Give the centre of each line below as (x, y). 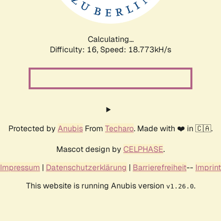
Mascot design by (90, 149)
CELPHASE (143, 149)
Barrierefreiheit (160, 167)
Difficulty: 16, (75, 49)
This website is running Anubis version (96, 185)
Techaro (119, 128)
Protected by (33, 128)
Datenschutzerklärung (86, 167)
